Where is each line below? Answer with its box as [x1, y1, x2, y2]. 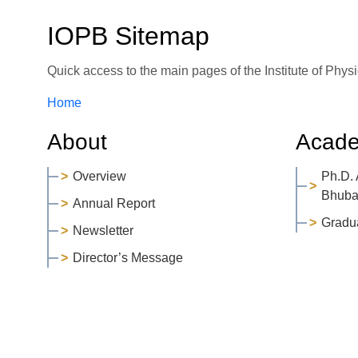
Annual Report [72, 196, 155, 210]
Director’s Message [72, 250, 183, 265]
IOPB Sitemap [46, 21, 209, 50]
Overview [72, 169, 126, 183]
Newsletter [72, 223, 133, 237]
